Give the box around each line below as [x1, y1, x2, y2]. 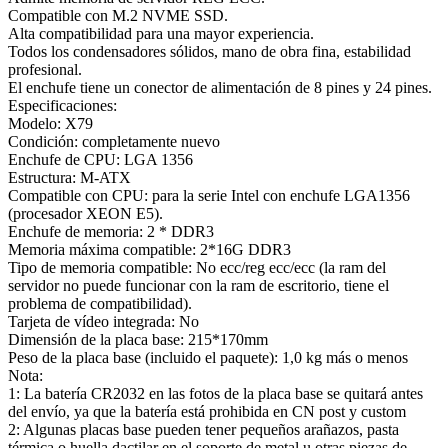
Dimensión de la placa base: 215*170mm [8, 330, 268, 348]
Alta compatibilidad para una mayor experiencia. [8, 24, 314, 42]
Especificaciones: [8, 96, 117, 114]
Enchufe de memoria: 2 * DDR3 [8, 222, 214, 240]
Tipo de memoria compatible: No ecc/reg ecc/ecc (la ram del [8, 258, 386, 276]
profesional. [8, 60, 82, 78]
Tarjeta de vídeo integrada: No [8, 312, 199, 330]
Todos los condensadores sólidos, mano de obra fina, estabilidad [8, 42, 411, 60]
